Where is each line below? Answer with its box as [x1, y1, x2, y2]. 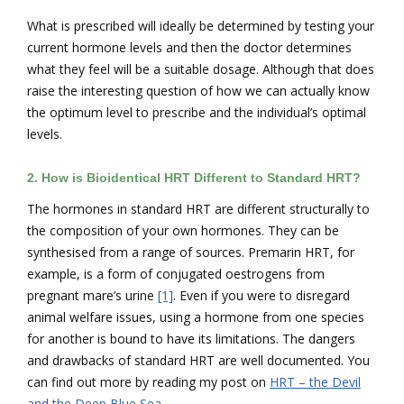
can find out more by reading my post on [27, 373, 270, 391]
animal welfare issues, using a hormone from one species [27, 308, 364, 326]
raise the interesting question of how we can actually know [27, 82, 370, 100]
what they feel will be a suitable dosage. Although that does [27, 60, 374, 78]
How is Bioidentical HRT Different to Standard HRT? [41, 170, 361, 186]
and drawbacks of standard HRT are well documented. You [27, 352, 370, 370]
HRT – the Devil [270, 373, 361, 391]
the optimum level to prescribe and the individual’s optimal [27, 104, 366, 122]
